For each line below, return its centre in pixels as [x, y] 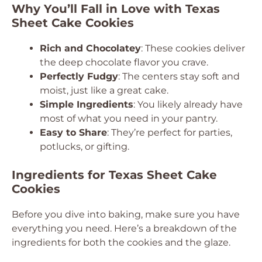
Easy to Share [73, 132]
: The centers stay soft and [179, 76]
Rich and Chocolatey [90, 48]
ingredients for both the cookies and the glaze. [121, 242]
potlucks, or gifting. [85, 146]
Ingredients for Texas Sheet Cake [114, 175]
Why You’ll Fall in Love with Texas [116, 9]
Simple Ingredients [87, 104]
